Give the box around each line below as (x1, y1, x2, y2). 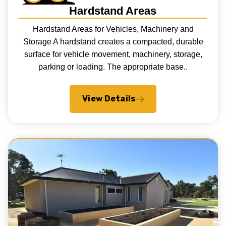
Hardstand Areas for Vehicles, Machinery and (32, 25, 194, 34)
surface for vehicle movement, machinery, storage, (24, 50, 202, 59)
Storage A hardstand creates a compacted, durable (23, 37, 203, 46)
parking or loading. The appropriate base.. (38, 63, 188, 72)
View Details (82, 94, 136, 104)
